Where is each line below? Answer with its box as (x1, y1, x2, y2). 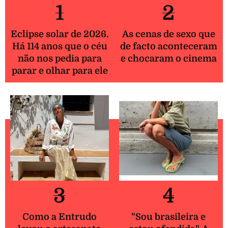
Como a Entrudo (22, 212, 97, 222)
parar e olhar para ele (11, 65, 108, 76)
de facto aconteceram (120, 41, 217, 51)
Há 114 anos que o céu (12, 41, 107, 51)
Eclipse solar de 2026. (11, 28, 108, 39)
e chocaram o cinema (120, 53, 217, 64)
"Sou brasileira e (131, 212, 206, 222)
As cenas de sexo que (122, 28, 215, 39)
